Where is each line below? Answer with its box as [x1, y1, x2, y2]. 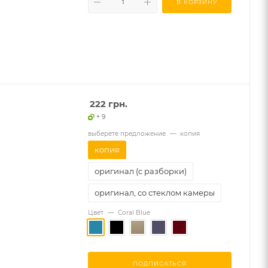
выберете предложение [88, 130, 166, 138]
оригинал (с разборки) [95, 166, 187, 176]
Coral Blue [118, 209, 150, 217]
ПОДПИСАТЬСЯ [133, 260, 187, 267]
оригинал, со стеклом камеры [95, 188, 215, 197]
